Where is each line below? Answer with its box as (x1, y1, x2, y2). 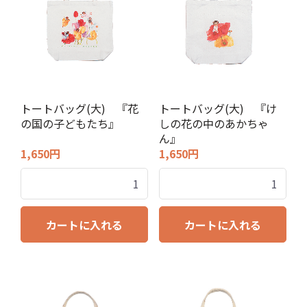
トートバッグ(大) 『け (158, 100, 277, 116)
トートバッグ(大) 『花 (20, 100, 138, 116)
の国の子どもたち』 (20, 115, 119, 132)
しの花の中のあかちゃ (158, 115, 269, 132)
